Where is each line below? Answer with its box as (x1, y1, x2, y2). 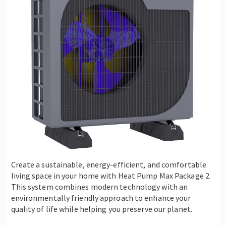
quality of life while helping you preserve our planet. (11, 203, 192, 214)
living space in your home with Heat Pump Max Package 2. (11, 170, 211, 181)
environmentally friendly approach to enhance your (11, 192, 191, 203)
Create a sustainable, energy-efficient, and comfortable (11, 159, 207, 169)
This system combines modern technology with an (11, 181, 188, 192)
